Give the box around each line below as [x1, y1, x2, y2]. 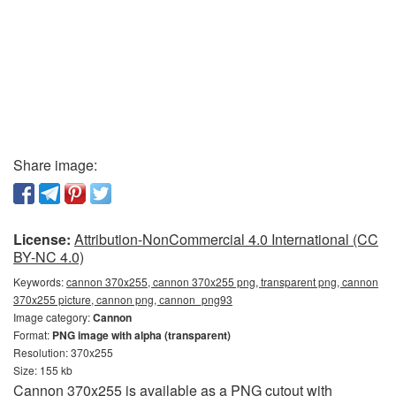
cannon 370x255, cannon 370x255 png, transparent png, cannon [66, 273, 378, 289]
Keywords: [13, 273, 66, 289]
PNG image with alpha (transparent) [52, 326, 231, 343]
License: [13, 228, 71, 249]
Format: [13, 326, 52, 342]
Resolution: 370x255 [13, 344, 113, 360]
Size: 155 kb [13, 362, 72, 377]
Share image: [13, 154, 97, 175]
